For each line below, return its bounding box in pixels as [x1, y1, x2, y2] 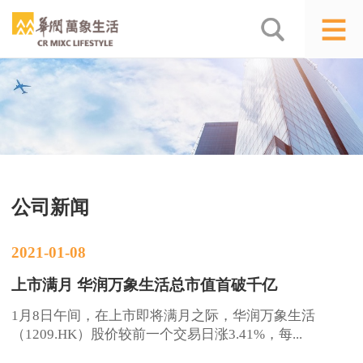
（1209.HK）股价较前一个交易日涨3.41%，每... [11, 326, 303, 342]
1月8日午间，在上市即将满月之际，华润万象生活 [11, 307, 316, 323]
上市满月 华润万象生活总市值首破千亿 [11, 275, 278, 293]
